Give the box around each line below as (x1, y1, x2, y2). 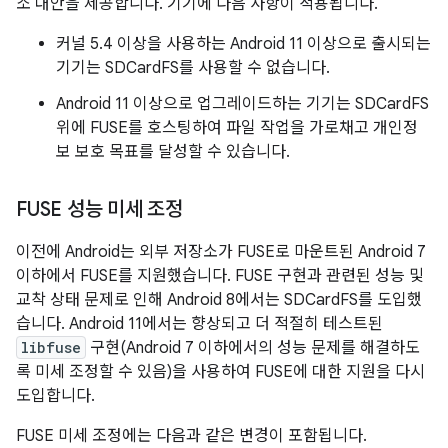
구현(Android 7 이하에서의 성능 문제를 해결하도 (86, 338, 420, 358)
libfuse (21, 338, 81, 357)
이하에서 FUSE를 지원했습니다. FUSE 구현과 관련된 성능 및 (16, 266, 424, 286)
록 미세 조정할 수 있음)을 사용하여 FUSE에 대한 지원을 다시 (16, 362, 425, 382)
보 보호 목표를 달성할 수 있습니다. (56, 142, 290, 162)
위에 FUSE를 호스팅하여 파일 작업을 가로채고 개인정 (56, 118, 418, 138)
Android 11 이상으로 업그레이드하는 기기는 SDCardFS (56, 94, 429, 114)
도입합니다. (16, 386, 95, 406)
